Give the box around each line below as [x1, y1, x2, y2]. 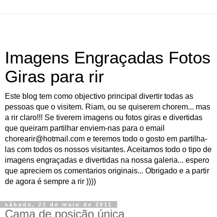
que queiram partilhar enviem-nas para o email [5, 124, 165, 132]
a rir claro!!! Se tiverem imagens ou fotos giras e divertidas [5, 113, 202, 122]
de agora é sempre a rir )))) [5, 177, 96, 186]
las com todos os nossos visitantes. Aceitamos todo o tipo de [5, 145, 212, 154]
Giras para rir [5, 67, 104, 86]
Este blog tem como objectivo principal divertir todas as [5, 92, 193, 100]
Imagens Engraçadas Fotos [5, 48, 211, 67]
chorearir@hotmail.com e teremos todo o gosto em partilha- [5, 135, 207, 143]
